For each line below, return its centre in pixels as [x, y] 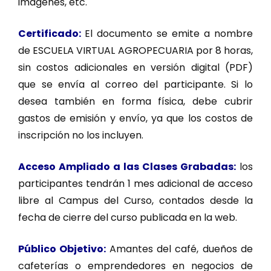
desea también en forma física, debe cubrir [135, 101]
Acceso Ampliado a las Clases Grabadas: [127, 166]
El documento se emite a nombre [169, 33]
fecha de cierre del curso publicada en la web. [128, 217]
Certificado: [51, 33]
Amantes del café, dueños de [181, 249]
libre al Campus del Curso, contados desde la [135, 200]
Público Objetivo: [64, 249]
